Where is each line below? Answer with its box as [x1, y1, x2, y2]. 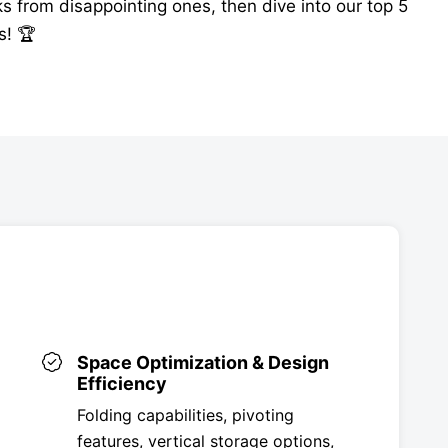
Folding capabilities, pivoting [76, 404, 294, 425]
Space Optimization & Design [76, 351, 329, 373]
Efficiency [76, 372, 167, 394]
